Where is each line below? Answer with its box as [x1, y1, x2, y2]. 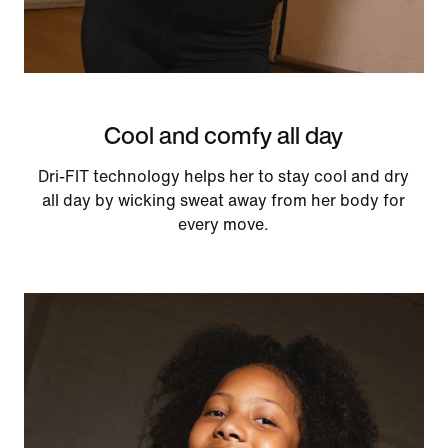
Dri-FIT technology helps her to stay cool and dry [38, 168, 410, 186]
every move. [178, 216, 270, 234]
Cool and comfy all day [104, 117, 344, 154]
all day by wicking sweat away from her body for [42, 192, 406, 210]
